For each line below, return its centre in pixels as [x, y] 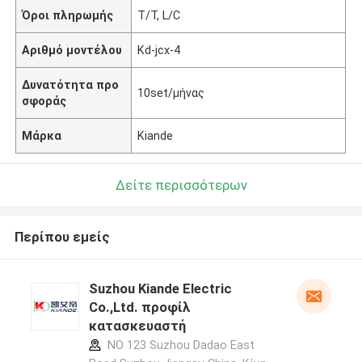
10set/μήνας [171, 93]
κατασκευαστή [137, 326]
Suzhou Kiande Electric [160, 289]
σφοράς [44, 101]
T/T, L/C [159, 15]
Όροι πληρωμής [68, 15]
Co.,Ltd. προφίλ [139, 307]
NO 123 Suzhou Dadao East [179, 345]
